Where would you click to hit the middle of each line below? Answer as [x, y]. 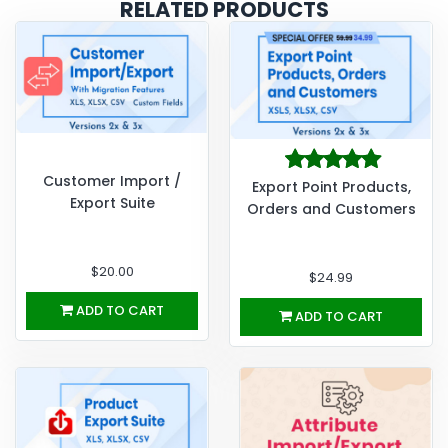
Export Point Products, [331, 186]
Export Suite [112, 202]
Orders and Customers [331, 208]
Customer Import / [112, 180]
